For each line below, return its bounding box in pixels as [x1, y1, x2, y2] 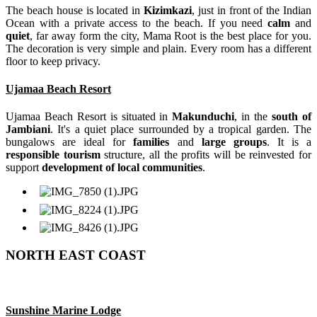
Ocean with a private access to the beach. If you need [6, 16, 268, 29]
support [6, 161, 42, 174]
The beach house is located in [6, 4, 144, 16]
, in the [234, 110, 272, 123]
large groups [201, 136, 267, 149]
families [133, 136, 170, 149]
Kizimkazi [144, 4, 192, 16]
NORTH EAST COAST [6, 247, 146, 263]
